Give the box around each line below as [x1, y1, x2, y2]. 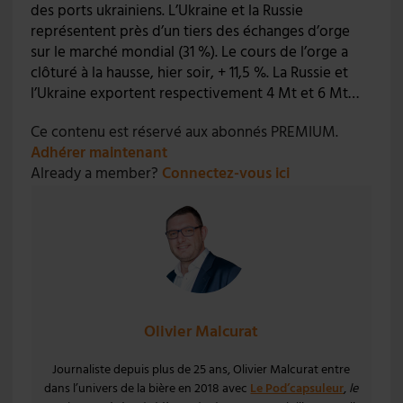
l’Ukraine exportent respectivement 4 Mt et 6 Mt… [30, 83, 359, 105]
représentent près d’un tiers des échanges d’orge [30, 21, 350, 43]
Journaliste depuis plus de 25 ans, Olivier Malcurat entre [52, 361, 351, 380]
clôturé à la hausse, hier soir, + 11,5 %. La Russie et [30, 62, 348, 85]
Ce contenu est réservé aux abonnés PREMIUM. [30, 121, 338, 144]
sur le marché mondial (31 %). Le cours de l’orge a [30, 41, 348, 64]
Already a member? [30, 163, 162, 185]
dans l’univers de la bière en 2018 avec [44, 380, 251, 399]
